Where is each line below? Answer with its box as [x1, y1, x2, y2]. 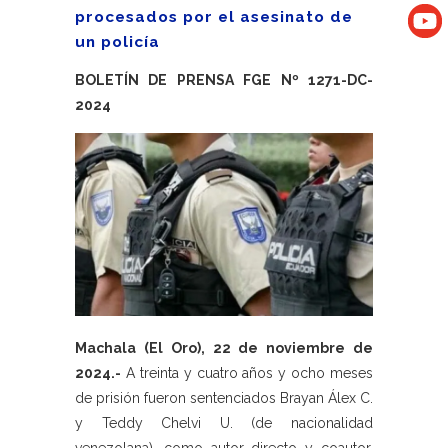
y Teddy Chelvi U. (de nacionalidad [75, 415, 373, 432]
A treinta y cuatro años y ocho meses [121, 365, 373, 382]
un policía [75, 33, 160, 51]
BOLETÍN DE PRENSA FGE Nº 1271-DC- [75, 72, 373, 88]
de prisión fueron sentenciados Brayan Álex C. [75, 390, 373, 407]
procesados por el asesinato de [75, 8, 353, 26]
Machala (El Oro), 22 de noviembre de [75, 340, 373, 357]
